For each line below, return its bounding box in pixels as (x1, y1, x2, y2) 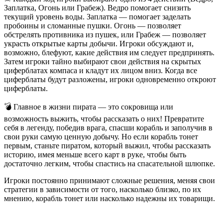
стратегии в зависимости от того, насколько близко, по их (4, 185, 201, 194)
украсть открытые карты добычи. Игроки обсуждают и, (4, 39, 194, 48)
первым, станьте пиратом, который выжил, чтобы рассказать (4, 141, 211, 150)
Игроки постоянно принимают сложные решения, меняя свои (4, 176, 215, 185)
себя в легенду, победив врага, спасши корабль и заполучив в (4, 123, 213, 132)
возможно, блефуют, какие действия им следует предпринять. (4, 48, 215, 57)
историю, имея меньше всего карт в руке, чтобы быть (4, 150, 186, 159)
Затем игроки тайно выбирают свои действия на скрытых (4, 57, 201, 66)
